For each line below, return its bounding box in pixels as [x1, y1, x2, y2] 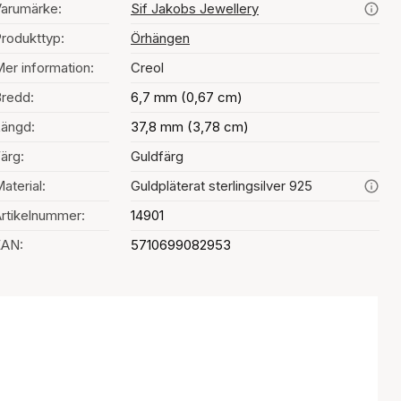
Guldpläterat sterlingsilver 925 [131, 177, 312, 194]
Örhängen [131, 30, 190, 47]
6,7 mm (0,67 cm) [131, 89, 243, 106]
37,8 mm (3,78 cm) [131, 118, 249, 135]
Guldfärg [131, 148, 183, 165]
